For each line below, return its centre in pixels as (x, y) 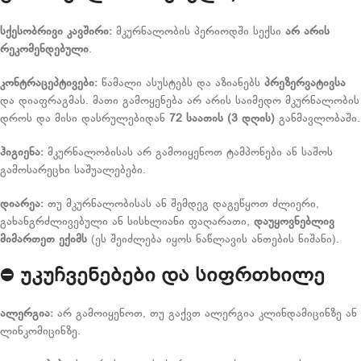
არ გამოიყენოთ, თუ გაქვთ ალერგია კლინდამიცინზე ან (205, 314)
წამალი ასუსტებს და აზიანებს (181, 83)
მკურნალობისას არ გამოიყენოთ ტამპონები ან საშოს (188, 153)
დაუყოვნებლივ (294, 222)
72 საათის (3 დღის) (222, 119)
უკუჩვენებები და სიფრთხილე (172, 277)
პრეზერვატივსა (305, 83)
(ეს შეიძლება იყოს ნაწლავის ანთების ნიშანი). (213, 240)
